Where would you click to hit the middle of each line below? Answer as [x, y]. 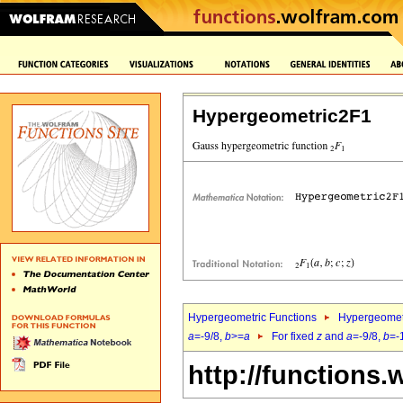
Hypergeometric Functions [252, 318]
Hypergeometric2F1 [282, 116]
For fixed [294, 336]
